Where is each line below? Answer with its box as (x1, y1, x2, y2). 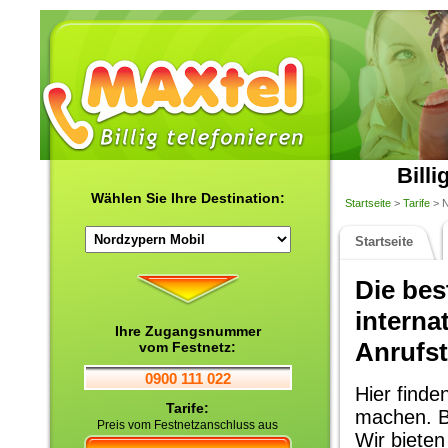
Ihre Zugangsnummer (114, 323, 261, 339)
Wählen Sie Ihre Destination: (90, 190, 285, 206)
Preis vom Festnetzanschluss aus (97, 418, 278, 432)
